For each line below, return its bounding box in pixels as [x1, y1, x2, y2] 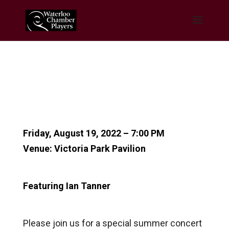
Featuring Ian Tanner [22, 180, 110, 191]
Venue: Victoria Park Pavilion [22, 143, 146, 154]
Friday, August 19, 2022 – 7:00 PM [22, 128, 165, 139]
